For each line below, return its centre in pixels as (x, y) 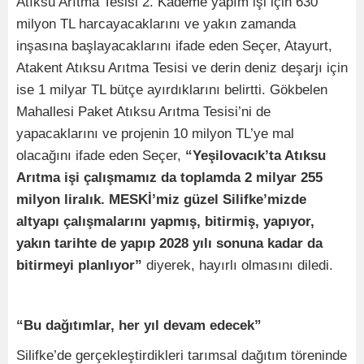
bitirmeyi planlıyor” (79, 266)
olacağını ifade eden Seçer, (101, 156)
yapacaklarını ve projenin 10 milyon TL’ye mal (155, 134)
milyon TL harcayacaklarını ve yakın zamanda (156, 24)
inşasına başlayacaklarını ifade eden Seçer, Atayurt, (174, 46)
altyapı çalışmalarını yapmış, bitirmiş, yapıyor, (165, 222)
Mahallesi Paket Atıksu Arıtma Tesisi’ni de (143, 112)
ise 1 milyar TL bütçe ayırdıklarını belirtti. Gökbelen (172, 90)
